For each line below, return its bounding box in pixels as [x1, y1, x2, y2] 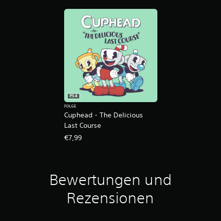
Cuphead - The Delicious [64, 110, 143, 119]
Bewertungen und [49, 171, 172, 188]
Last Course [64, 120, 101, 130]
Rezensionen [67, 189, 154, 207]
